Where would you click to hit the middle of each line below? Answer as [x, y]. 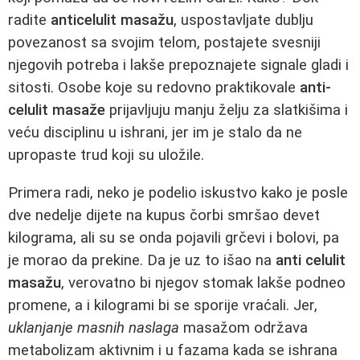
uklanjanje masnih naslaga [94, 328]
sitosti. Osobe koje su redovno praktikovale [154, 88]
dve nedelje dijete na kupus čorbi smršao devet [164, 216]
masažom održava [243, 328]
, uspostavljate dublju [243, 20]
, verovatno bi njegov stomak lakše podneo [203, 283]
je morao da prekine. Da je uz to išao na [142, 261]
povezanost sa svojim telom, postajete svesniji [164, 43]
